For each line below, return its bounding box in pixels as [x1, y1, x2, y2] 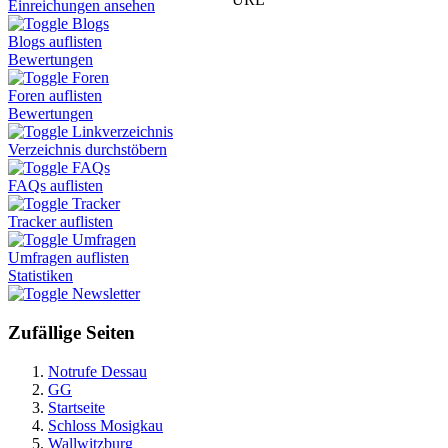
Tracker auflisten [8, 213, 113, 231]
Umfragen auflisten [8, 249, 129, 267]
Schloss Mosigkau [48, 416, 163, 434]
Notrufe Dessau [48, 362, 147, 380]
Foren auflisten [8, 87, 102, 105]
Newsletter [72, 285, 140, 303]
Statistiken [8, 267, 73, 285]
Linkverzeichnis [72, 123, 173, 141]
